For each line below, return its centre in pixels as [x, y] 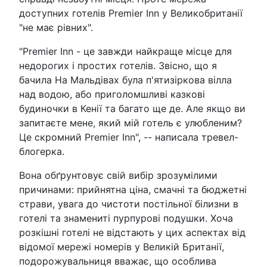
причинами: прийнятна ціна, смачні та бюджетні [133, 189]
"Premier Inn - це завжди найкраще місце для [125, 51]
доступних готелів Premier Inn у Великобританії [131, 13]
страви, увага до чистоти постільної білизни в [129, 204]
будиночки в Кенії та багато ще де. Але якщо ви [132, 108]
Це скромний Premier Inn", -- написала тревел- [129, 137]
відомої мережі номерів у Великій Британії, [122, 246]
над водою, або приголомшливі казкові [112, 94]
